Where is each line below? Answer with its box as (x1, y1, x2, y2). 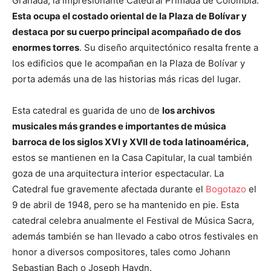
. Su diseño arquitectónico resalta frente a (79, 41, 258, 53)
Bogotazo (206, 183, 246, 195)
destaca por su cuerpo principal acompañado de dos (12, 25, 241, 38)
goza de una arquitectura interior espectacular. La (12, 167, 224, 179)
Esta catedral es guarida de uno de (12, 104, 162, 116)
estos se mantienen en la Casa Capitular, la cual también (12, 151, 252, 163)
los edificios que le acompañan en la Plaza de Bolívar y (12, 57, 245, 69)
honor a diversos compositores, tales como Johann (12, 246, 230, 258)
